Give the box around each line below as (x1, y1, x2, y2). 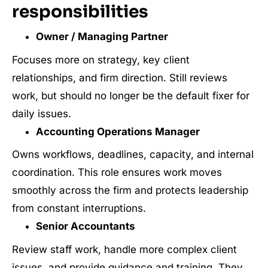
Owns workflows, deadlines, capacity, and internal (12, 148, 254, 160)
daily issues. (12, 107, 71, 120)
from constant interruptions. (12, 202, 146, 214)
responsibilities (12, 1, 148, 22)
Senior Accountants (35, 220, 135, 232)
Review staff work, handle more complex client (12, 243, 237, 255)
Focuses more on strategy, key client (12, 53, 190, 66)
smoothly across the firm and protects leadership (12, 184, 248, 196)
